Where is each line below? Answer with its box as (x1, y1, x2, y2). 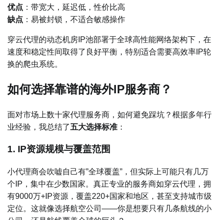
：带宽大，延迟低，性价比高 (23, 2, 125, 11)
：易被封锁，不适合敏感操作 (23, 15, 125, 24)
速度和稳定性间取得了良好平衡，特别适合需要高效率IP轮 (7, 47, 211, 56)
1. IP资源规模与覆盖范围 (7, 144, 110, 155)
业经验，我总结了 (7, 122, 70, 131)
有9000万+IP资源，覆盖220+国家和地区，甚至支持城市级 (7, 192, 212, 201)
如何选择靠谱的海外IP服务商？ (7, 82, 172, 96)
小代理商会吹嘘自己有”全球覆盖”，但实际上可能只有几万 (7, 167, 209, 176)
